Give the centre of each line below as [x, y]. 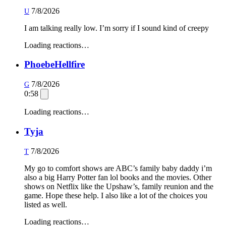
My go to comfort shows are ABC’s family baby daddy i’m [118, 168]
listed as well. [46, 204]
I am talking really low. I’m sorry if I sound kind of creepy [117, 28]
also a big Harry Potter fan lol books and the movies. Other [118, 177]
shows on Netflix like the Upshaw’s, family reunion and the [119, 186]
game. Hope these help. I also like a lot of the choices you [116, 195]
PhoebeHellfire [54, 65]
